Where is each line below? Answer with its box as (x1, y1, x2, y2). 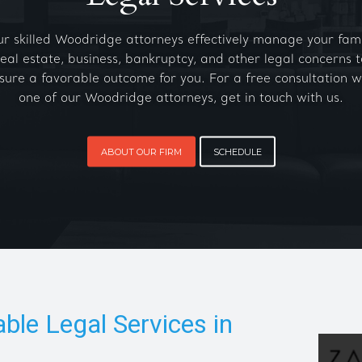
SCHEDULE (213, 145, 262, 158)
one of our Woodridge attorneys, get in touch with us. (19, 90, 343, 106)
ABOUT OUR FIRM (100, 145, 182, 158)
